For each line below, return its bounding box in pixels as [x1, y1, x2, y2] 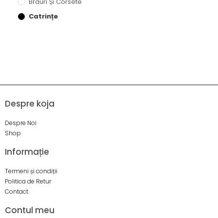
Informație [5, 146, 49, 158]
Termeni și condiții [5, 167, 57, 176]
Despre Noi [5, 119, 36, 127]
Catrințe [29, 12, 58, 21]
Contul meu [5, 204, 54, 217]
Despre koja [5, 98, 54, 110]
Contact [5, 187, 28, 196]
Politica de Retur [5, 177, 51, 186]
